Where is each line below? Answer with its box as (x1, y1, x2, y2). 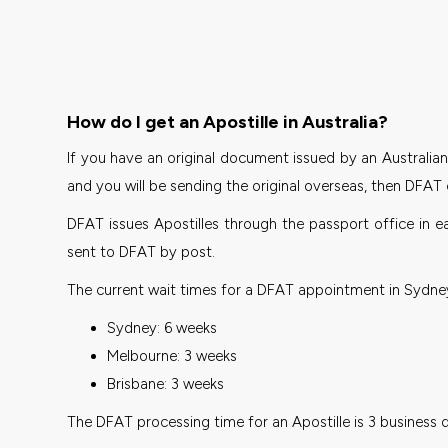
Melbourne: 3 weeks (107, 346, 238, 365)
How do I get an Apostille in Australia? (67, 110, 389, 133)
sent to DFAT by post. (67, 242, 216, 261)
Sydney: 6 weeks (107, 318, 218, 337)
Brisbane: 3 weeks (107, 374, 225, 393)
